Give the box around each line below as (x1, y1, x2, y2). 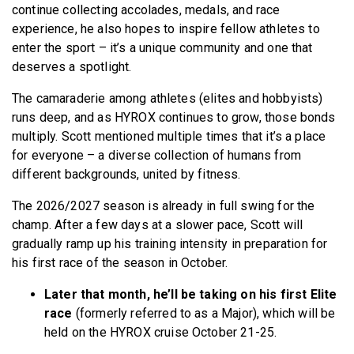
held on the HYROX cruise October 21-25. (44, 325, 281, 341)
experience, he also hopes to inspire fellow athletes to (12, 21, 320, 37)
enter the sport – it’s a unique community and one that (12, 40, 313, 56)
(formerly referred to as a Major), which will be (75, 306, 336, 322)
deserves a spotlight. (12, 59, 135, 75)
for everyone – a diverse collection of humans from (12, 148, 302, 164)
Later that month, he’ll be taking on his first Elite (44, 287, 337, 303)
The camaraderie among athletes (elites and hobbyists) (12, 91, 323, 107)
